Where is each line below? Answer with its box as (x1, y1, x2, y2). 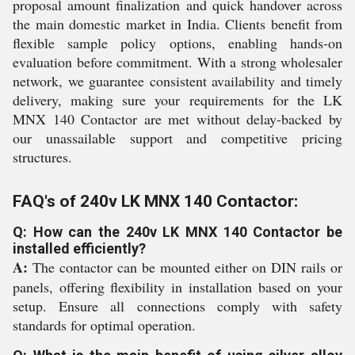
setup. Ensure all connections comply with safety (13, 296, 342, 315)
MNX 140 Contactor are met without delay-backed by (13, 109, 342, 128)
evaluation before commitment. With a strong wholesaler (13, 52, 342, 71)
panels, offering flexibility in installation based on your (13, 277, 342, 296)
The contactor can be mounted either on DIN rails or (28, 258, 342, 277)
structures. (13, 147, 72, 166)
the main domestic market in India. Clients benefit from (13, 14, 342, 33)
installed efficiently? (13, 240, 146, 257)
